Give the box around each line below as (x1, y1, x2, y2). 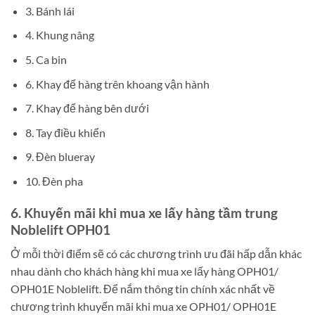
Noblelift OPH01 (11, 221, 110, 238)
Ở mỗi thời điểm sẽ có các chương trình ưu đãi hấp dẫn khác (11, 247, 302, 261)
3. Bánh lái (25, 4, 75, 18)
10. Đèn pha (25, 174, 83, 188)
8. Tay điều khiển (25, 125, 105, 139)
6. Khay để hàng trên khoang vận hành (25, 77, 210, 91)
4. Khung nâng (25, 28, 94, 42)
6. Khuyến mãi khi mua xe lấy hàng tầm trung (11, 204, 278, 221)
